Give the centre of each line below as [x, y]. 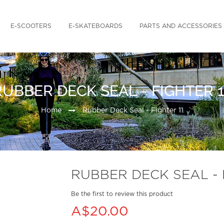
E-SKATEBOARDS [95, 26]
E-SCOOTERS [31, 26]
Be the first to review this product [122, 194]
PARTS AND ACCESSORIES [181, 26]
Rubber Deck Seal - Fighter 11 [133, 111]
